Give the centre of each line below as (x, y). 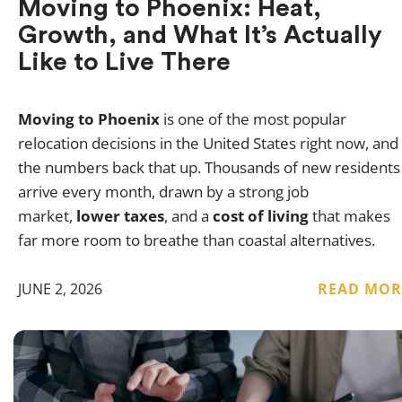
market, (47, 216)
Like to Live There (124, 62)
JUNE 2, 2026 (60, 289)
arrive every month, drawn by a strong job (163, 192)
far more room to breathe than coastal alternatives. (197, 240)
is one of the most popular (253, 119)
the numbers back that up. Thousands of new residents (209, 168)
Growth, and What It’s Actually (200, 35)
